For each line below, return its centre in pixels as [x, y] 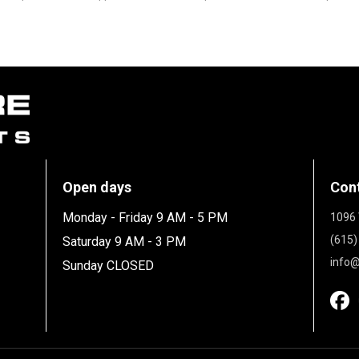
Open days [97, 187]
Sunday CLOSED [109, 266]
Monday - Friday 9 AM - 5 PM [145, 218]
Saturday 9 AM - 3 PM [125, 242]
